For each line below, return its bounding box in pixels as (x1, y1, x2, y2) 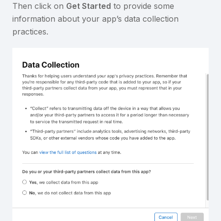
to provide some (111, 1, 174, 11)
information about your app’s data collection (12, 14, 179, 24)
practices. (12, 27, 48, 37)
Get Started (66, 1, 111, 11)
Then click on (12, 1, 66, 11)
